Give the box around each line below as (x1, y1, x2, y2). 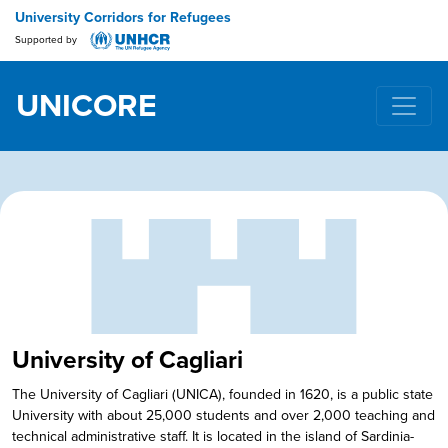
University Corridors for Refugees (15, 9, 231, 26)
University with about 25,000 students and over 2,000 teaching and (12, 407, 436, 425)
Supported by (15, 34, 80, 47)
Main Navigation (16, 105, 251, 144)
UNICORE (16, 87, 157, 125)
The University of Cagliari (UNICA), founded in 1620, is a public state (12, 386, 434, 404)
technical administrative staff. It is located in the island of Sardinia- (12, 428, 415, 446)
